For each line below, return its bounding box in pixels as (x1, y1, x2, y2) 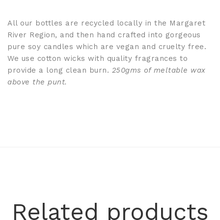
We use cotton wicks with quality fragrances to (7, 54, 188, 63)
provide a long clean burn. (7, 66, 112, 75)
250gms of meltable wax (111, 66, 206, 75)
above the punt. (7, 78, 67, 86)
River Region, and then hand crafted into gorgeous (7, 30, 201, 39)
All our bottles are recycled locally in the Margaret (7, 19, 205, 27)
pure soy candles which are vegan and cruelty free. (7, 42, 206, 51)
